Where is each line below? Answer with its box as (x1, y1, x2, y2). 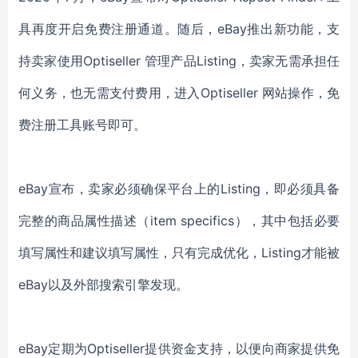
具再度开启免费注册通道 (18, 21, 165, 37)
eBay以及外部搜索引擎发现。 (18, 276, 189, 292)
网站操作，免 (261, 85, 340, 101)
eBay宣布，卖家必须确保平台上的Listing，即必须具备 (18, 181, 340, 197)
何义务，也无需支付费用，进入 (18, 85, 201, 101)
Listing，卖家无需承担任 (196, 53, 340, 69)
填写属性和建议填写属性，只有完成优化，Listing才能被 (18, 245, 340, 261)
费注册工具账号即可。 (18, 117, 146, 133)
